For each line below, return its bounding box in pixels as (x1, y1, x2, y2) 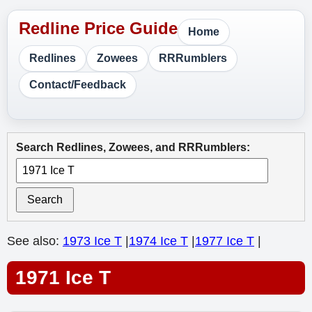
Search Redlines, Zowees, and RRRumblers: (16, 141, 250, 153)
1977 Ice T (195, 234, 254, 248)
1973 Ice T (63, 234, 122, 248)
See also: (7, 234, 63, 248)
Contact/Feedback (29, 79, 126, 91)
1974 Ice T (129, 234, 188, 248)
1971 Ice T (15, 267, 111, 288)
